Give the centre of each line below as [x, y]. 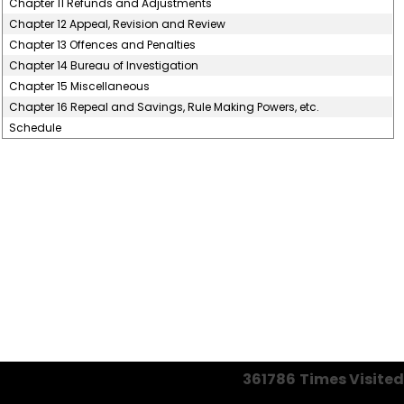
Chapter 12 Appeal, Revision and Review [118, 24]
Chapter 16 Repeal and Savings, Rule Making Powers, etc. [165, 107]
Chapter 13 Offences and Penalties [103, 45]
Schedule [36, 128]
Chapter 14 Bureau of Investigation [104, 65]
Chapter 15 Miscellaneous [80, 86]
